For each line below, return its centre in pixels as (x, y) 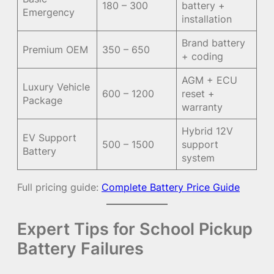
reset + (198, 94)
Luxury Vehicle (57, 87)
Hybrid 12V (208, 131)
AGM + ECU (210, 80)
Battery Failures (80, 248)
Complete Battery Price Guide (171, 187)
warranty (202, 107)
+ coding (203, 57)
